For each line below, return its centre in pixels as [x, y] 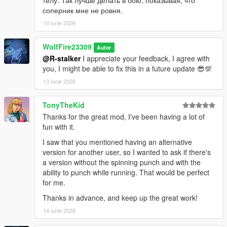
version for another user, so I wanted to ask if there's [127, 152]
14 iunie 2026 [59, 210]
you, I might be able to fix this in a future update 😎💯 [127, 68]
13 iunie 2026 [59, 81]
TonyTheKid [64, 105]
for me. [54, 182]
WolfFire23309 [67, 46]
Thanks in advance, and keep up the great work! [120, 197]
